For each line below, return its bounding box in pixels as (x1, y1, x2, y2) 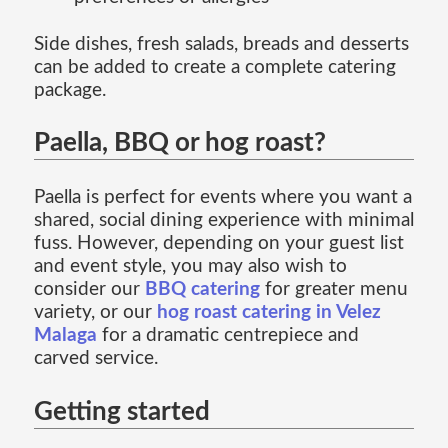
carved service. (33, 349, 158, 369)
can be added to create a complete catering (33, 57, 396, 77)
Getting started (33, 398, 210, 425)
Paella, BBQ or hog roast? (33, 130, 326, 157)
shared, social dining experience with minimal (33, 211, 414, 231)
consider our (33, 280, 145, 300)
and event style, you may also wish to (33, 257, 347, 277)
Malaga (33, 326, 97, 346)
